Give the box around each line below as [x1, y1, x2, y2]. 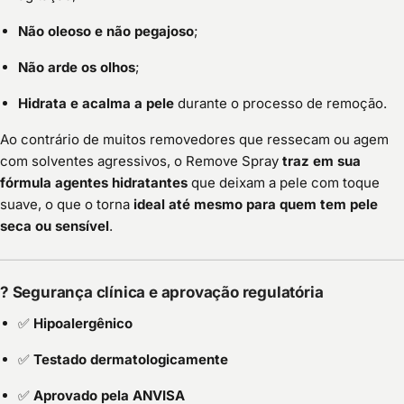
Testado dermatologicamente [33, 351, 228, 369]
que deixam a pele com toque [188, 174, 380, 192]
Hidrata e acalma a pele [18, 95, 174, 113]
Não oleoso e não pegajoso [18, 23, 194, 41]
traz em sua [282, 152, 361, 170]
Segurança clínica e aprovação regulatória [12, 283, 324, 302]
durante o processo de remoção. [174, 95, 387, 113]
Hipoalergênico [33, 315, 133, 333]
